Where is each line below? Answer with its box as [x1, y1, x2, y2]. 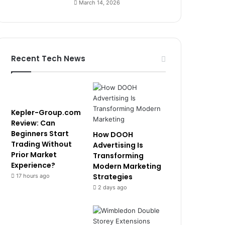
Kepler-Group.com [11, 107, 81, 118]
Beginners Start [11, 129, 69, 139]
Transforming [93, 151, 144, 161]
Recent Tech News [11, 53, 86, 64]
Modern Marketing [93, 161, 162, 171]
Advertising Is [93, 140, 144, 150]
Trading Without [11, 139, 72, 149]
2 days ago [98, 184, 128, 191]
